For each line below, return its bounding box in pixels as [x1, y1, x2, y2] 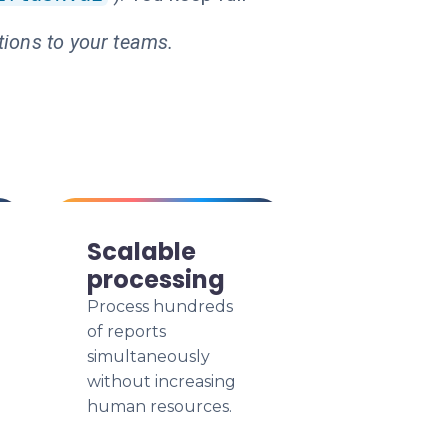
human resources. [87, 397, 232, 416]
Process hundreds [87, 297, 233, 316]
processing [87, 263, 225, 296]
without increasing [87, 372, 236, 391]
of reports [87, 322, 166, 341]
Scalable [87, 235, 196, 268]
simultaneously [87, 347, 210, 366]
